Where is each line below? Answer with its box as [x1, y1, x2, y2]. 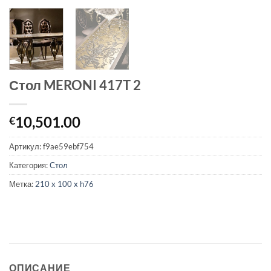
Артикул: [9, 141, 43, 151]
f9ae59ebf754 [43, 141, 94, 151]
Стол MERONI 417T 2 [9, 76, 141, 93]
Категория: [9, 160, 50, 170]
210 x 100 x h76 [35, 178, 94, 189]
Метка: [9, 178, 35, 189]
